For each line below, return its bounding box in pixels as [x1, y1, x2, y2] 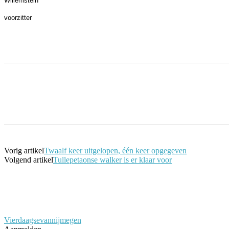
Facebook [25, 99, 52, 107]
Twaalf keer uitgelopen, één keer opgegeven [44, 146, 187, 155]
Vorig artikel [4, 146, 44, 155]
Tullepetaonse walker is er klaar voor [53, 155, 172, 165]
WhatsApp [196, 99, 223, 107]
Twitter [85, 99, 105, 107]
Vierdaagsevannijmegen [4, 216, 81, 225]
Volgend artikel [4, 155, 53, 165]
